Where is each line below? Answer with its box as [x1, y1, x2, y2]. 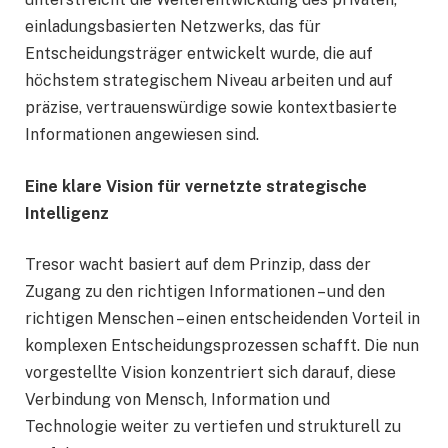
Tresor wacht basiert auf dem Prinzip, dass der [25, 255, 371, 275]
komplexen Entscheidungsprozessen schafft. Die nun [25, 336, 419, 356]
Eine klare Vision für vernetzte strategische [25, 176, 367, 196]
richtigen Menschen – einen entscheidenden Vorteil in [25, 309, 420, 329]
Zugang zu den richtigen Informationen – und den [25, 282, 385, 302]
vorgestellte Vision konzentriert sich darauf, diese [25, 363, 396, 383]
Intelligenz [25, 203, 109, 223]
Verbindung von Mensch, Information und [25, 390, 330, 410]
